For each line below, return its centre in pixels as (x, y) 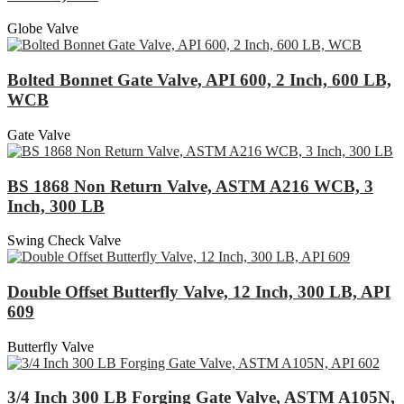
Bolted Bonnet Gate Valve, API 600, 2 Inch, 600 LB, (199, 80)
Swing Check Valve (64, 241)
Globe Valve (43, 29)
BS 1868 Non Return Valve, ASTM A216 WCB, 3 (190, 186)
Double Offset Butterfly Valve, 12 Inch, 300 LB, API (199, 291)
